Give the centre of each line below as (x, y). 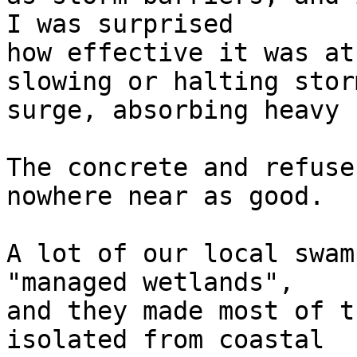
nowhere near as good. (165, 196)
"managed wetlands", (165, 282)
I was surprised (135, 24)
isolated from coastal (180, 340)
